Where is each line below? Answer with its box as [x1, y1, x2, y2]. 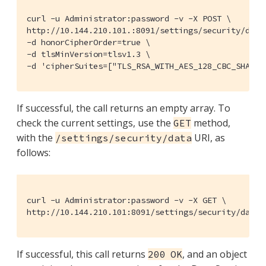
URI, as [192, 131, 225, 144]
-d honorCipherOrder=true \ [27, 36, 150, 47]
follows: [17, 145, 50, 159]
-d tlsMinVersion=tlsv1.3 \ [27, 48, 150, 59]
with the [17, 131, 55, 144]
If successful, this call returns [17, 247, 148, 261]
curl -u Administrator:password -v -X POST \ [27, 12, 231, 24]
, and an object [182, 247, 247, 261]
